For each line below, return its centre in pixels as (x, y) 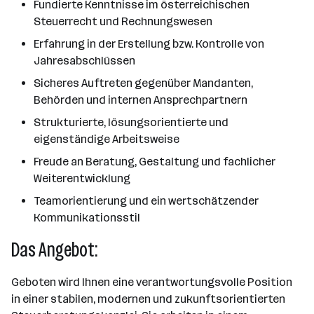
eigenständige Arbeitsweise (107, 139)
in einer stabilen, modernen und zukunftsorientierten (148, 299)
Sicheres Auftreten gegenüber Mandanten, (143, 83)
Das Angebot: (54, 250)
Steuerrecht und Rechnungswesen (123, 21)
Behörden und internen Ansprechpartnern (141, 100)
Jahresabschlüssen (84, 61)
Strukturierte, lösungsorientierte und (131, 122)
